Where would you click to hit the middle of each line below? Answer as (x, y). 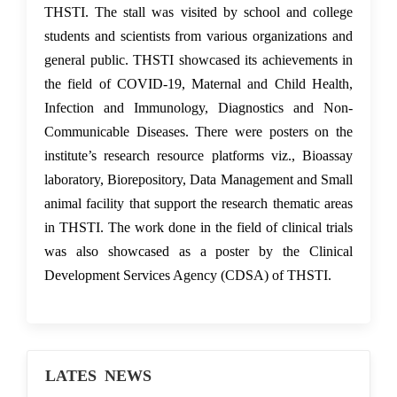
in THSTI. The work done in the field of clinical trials (198, 227)
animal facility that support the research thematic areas (198, 203)
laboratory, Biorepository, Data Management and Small (198, 179)
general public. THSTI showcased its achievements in (198, 59)
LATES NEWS (98, 374)
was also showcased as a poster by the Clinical (198, 251)
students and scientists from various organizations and (198, 35)
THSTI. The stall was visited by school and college (198, 12)
